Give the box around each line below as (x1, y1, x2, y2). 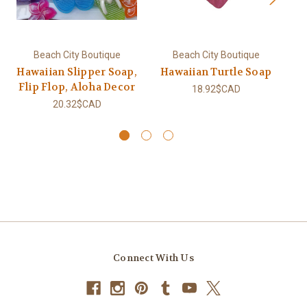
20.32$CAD (52, 98, 101, 110)
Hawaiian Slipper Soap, (16, 64, 137, 79)
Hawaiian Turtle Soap (160, 64, 271, 79)
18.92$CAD (191, 83, 241, 95)
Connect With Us (113, 251, 194, 264)
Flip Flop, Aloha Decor (18, 79, 136, 94)
